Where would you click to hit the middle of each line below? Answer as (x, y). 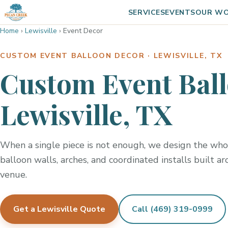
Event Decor (83, 31)
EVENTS (180, 12)
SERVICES (147, 12)
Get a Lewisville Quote (59, 209)
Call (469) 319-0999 (172, 209)
